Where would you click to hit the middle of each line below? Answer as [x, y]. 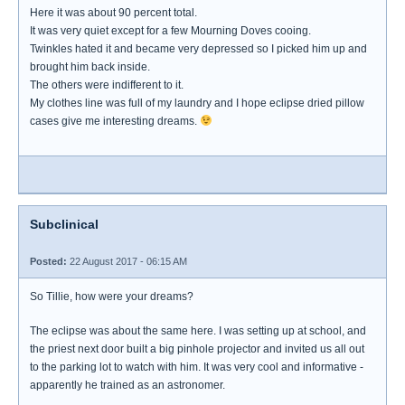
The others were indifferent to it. [107, 85]
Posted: [48, 261]
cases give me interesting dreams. [115, 121]
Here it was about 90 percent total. [113, 13]
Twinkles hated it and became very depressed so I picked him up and [198, 49]
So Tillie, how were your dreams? [112, 297]
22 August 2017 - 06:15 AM [127, 261]
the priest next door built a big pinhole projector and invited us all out [197, 349]
